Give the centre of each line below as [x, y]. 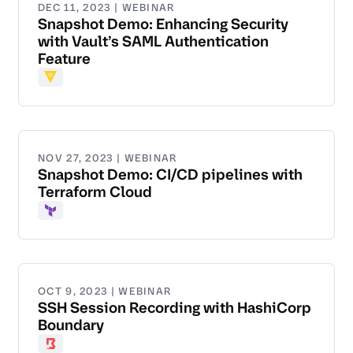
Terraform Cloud [95, 192]
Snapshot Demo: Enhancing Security [163, 24]
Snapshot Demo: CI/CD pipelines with [170, 175]
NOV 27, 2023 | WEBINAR [108, 158]
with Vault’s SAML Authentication [153, 42]
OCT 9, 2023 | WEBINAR [105, 292]
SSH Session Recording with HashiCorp [175, 308]
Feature [64, 59]
